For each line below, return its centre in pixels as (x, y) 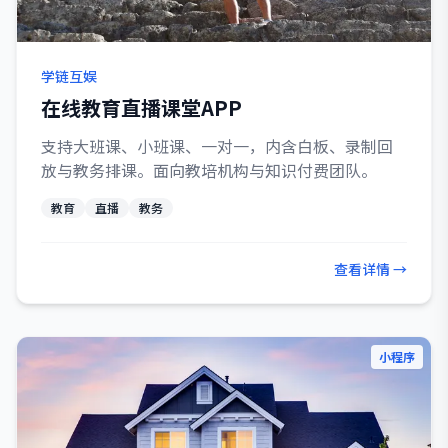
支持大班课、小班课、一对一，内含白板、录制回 (217, 146)
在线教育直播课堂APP (141, 107)
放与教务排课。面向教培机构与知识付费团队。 (209, 170)
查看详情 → (370, 269)
